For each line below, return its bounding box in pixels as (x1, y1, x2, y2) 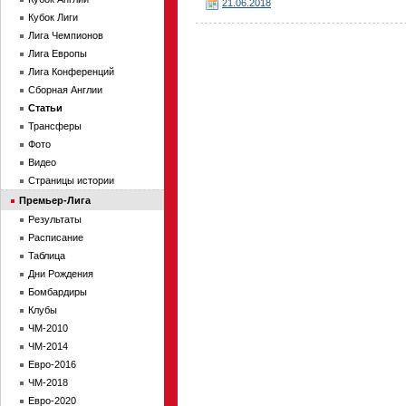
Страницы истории (28, 175, 114, 186)
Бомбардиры (28, 286, 87, 297)
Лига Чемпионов (28, 30, 103, 41)
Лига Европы (28, 48, 87, 59)
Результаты (28, 214, 82, 225)
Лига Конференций (28, 66, 114, 77)
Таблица (28, 250, 65, 261)
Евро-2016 (28, 359, 76, 370)
